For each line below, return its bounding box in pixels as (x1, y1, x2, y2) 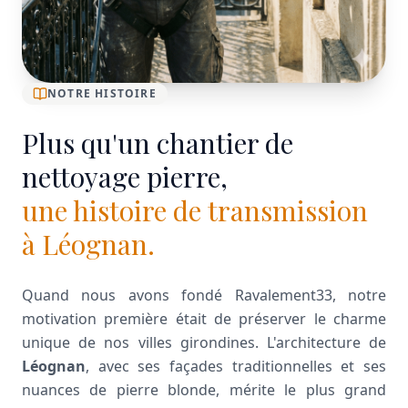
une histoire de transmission (22, 191, 368, 229)
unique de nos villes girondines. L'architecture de (22, 331, 386, 352)
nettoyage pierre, (22, 158, 228, 195)
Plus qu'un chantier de (22, 124, 293, 161)
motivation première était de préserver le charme (22, 308, 386, 329)
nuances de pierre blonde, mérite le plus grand (22, 379, 386, 400)
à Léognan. (22, 225, 155, 262)
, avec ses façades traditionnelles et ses (86, 355, 386, 376)
